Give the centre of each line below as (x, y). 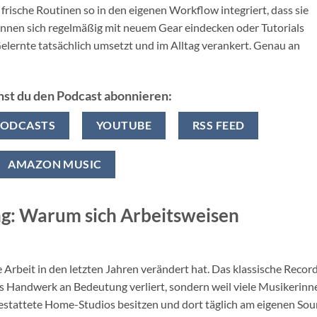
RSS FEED (218, 126)
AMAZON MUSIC (55, 164)
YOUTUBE (124, 126)
